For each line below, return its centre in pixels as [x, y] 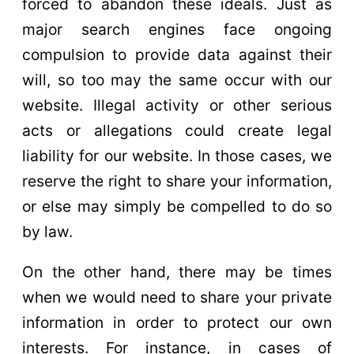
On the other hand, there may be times [177, 272]
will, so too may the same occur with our [177, 79]
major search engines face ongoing [177, 29]
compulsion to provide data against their [177, 54]
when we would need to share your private [177, 298]
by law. [47, 231]
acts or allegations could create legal [177, 130]
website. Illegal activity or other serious [177, 105]
